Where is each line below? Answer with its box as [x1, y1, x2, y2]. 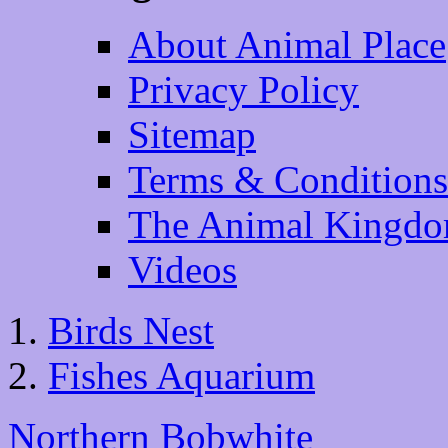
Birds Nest [48, 309, 214, 353]
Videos [128, 248, 237, 292]
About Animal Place [128, 23, 446, 67]
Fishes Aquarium [48, 354, 315, 398]
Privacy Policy [128, 68, 359, 112]
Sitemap [128, 113, 256, 157]
